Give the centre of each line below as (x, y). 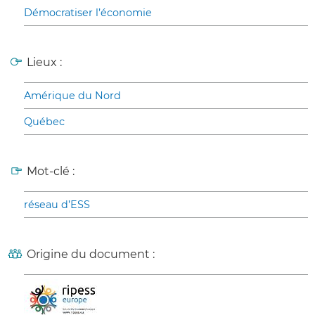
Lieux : (44, 63)
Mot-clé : (51, 172)
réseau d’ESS (57, 205)
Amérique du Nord (72, 96)
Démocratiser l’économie (88, 13)
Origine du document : (91, 255)
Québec (44, 122)
